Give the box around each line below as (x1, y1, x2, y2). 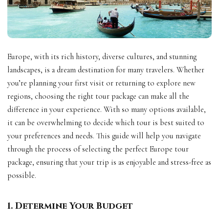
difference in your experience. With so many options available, (7, 104, 206, 114)
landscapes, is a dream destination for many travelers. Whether (7, 65, 204, 75)
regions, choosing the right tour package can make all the (7, 91, 189, 101)
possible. (7, 170, 36, 180)
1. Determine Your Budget (7, 199, 133, 212)
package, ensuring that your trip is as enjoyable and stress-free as (7, 157, 211, 167)
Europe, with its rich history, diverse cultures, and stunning (7, 51, 197, 62)
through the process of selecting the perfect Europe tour (7, 144, 189, 154)
